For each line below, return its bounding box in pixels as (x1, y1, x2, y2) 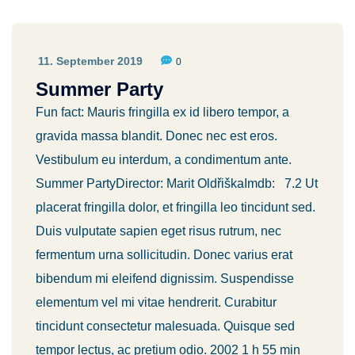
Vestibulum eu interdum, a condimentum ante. (36, 153, 292, 166)
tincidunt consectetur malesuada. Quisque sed (36, 319, 295, 333)
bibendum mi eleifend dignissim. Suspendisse (36, 272, 294, 285)
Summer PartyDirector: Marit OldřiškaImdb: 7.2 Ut (36, 177, 318, 190)
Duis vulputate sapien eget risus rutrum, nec (36, 224, 281, 238)
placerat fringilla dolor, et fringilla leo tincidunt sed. (36, 200, 315, 214)
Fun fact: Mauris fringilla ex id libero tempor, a (36, 105, 289, 119)
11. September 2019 (38, 55, 143, 67)
